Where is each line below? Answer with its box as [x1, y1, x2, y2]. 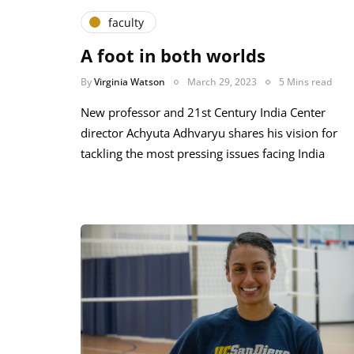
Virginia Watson [94, 75, 165, 89]
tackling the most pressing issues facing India [81, 145, 325, 162]
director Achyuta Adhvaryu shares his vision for [81, 125, 337, 141]
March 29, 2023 [187, 75, 257, 89]
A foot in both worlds [81, 43, 265, 68]
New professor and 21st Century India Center [81, 104, 326, 121]
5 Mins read [279, 75, 332, 89]
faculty [108, 14, 144, 30]
